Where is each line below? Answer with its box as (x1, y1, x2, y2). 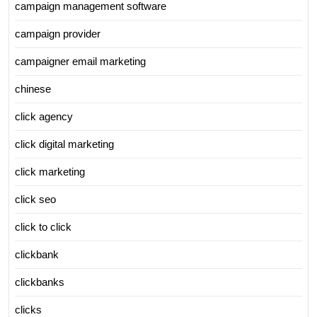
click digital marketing (15, 138, 114, 151)
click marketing (15, 166, 85, 178)
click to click (15, 221, 71, 234)
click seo (15, 193, 56, 206)
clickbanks (15, 276, 64, 289)
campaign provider (15, 28, 100, 40)
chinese (15, 83, 51, 96)
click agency (15, 110, 73, 123)
